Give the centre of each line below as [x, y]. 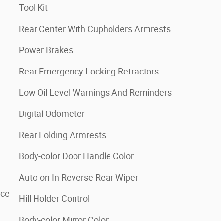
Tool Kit [33, 7]
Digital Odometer [52, 113]
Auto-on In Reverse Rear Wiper [78, 177]
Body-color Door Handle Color [76, 156]
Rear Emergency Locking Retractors [89, 71]
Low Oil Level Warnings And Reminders [95, 92]
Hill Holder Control [54, 198]
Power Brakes [46, 50]
